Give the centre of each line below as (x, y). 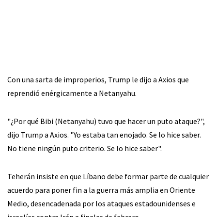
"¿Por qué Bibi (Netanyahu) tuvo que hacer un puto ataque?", (106, 121)
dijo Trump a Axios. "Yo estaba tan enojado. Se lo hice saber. (104, 135)
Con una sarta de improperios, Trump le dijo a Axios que (98, 80)
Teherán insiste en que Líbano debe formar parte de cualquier (108, 177)
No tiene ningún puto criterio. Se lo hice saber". (85, 148)
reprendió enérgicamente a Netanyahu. (72, 93)
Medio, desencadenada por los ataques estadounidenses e (101, 204)
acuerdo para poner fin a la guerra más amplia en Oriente (101, 190)
